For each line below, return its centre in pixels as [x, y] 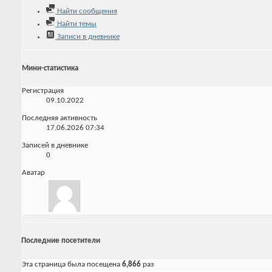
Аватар [33, 173]
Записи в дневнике [87, 36]
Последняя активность [59, 118]
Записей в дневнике [55, 146]
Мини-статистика [50, 68]
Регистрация [43, 91]
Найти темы [76, 24]
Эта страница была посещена [72, 264]
